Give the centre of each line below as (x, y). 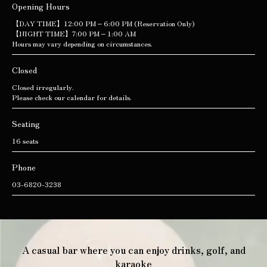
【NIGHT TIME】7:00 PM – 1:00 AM (74, 33)
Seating (26, 123)
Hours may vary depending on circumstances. (82, 43)
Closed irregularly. (43, 87)
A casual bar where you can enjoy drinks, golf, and (133, 250)
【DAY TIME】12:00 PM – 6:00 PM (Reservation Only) (103, 23)
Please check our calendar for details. (72, 97)
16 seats (25, 140)
